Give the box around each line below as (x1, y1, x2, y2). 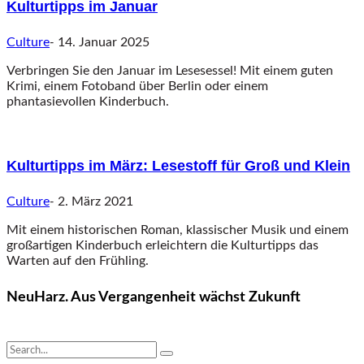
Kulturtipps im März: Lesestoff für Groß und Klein (6, 157, 350, 174)
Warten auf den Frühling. (6, 253, 149, 267)
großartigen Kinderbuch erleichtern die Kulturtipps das (6, 238, 318, 252)
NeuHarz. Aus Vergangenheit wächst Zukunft (6, 289, 301, 305)
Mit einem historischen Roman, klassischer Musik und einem (6, 223, 349, 236)
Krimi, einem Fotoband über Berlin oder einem (6, 79, 268, 93)
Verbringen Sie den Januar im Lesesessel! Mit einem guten (6, 63, 333, 77)
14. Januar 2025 (58, 35, 149, 49)
